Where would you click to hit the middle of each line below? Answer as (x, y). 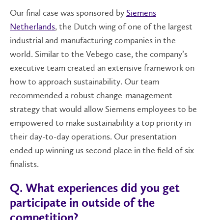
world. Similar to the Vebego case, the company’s (99, 54)
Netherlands (32, 26)
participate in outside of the (82, 204)
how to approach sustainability (65, 81)
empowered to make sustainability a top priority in (100, 123)
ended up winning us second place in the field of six (102, 150)
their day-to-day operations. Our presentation (93, 136)
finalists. (25, 164)
